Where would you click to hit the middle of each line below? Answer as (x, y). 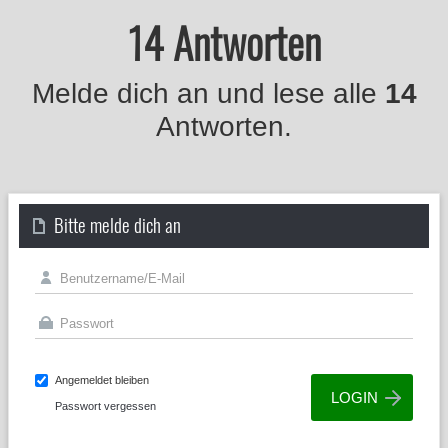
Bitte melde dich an (117, 224)
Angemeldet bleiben (102, 380)
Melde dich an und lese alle (208, 93)
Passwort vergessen (105, 406)
